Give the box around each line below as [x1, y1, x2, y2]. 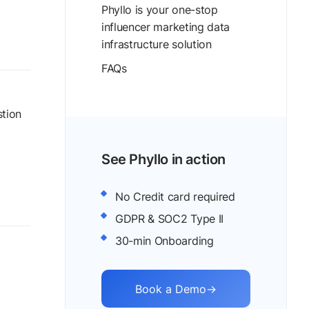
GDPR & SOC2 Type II [115, 212, 223, 226]
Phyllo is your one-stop [101, 3, 218, 17]
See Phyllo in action [101, 151, 226, 168]
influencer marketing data [101, 20, 230, 34]
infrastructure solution [101, 37, 212, 51]
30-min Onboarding [115, 234, 214, 248]
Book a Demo [135, 281, 206, 296]
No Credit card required [115, 190, 235, 203]
